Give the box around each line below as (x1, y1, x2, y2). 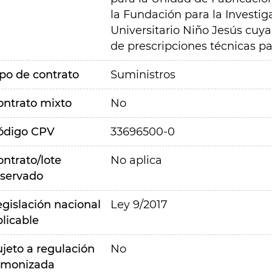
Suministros (110, 68, 175, 81)
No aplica (110, 154, 162, 167)
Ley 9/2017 (110, 198, 168, 211)
